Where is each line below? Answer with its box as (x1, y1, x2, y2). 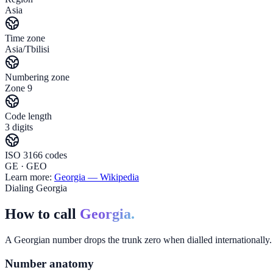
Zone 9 (5, 83, 32, 94)
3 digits (5, 122, 33, 133)
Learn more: (5, 172, 52, 183)
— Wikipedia (85, 172, 139, 183)
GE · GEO (5, 161, 47, 172)
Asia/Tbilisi (5, 44, 49, 55)
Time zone (5, 33, 45, 44)
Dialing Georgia (5, 183, 67, 194)
